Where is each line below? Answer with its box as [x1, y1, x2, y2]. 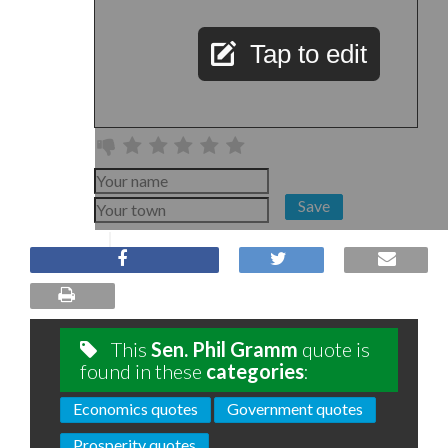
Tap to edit [250, 39, 367, 69]
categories [206, 359, 304, 383]
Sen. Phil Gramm [151, 337, 298, 361]
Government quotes [227, 399, 363, 418]
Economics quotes [73, 399, 198, 418]
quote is [298, 337, 370, 361]
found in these [80, 359, 206, 383]
